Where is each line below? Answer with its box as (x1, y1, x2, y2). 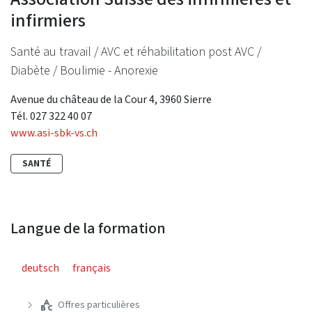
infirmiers (10, 8, 86, 32)
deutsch (22, 260, 59, 275)
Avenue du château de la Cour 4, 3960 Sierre (10, 91, 212, 107)
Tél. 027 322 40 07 (10, 108, 92, 123)
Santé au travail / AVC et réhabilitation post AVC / (10, 42, 261, 60)
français (72, 260, 111, 275)
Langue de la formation (10, 217, 166, 238)
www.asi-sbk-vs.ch (10, 125, 97, 140)
